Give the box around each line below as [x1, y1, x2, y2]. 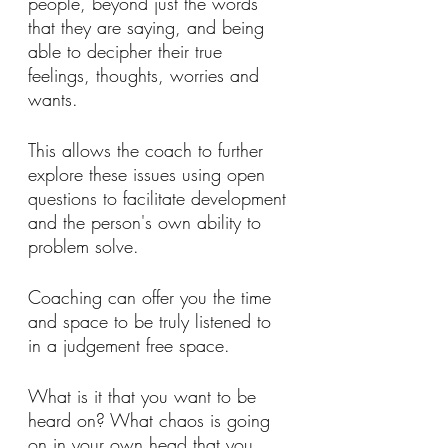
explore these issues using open [28, 161, 271, 186]
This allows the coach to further [28, 137, 269, 162]
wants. [28, 86, 84, 111]
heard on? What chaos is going [28, 407, 276, 432]
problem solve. [28, 233, 139, 258]
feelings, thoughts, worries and [28, 62, 265, 87]
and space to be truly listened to [28, 308, 277, 333]
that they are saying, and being [28, 14, 270, 39]
